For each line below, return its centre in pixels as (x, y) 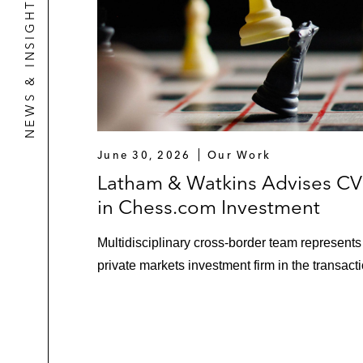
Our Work (239, 155)
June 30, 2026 (144, 155)
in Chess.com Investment (209, 207)
